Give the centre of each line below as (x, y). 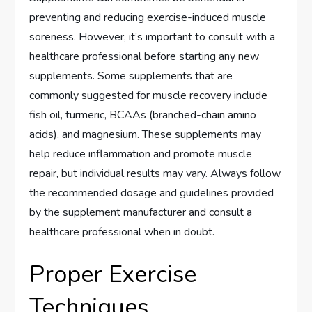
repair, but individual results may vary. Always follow (155, 173)
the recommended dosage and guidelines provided (152, 193)
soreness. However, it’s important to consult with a (153, 37)
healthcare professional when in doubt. (122, 232)
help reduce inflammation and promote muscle (141, 154)
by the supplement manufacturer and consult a (141, 212)
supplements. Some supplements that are (131, 76)
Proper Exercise (113, 274)
